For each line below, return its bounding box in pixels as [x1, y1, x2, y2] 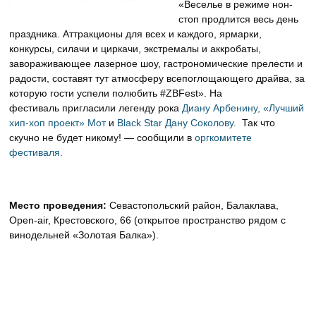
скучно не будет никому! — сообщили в [9, 131, 195, 143]
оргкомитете [195, 131, 253, 143]
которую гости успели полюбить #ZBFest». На [9, 87, 223, 99]
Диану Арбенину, [182, 102, 261, 114]
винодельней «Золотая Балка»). [9, 229, 159, 241]
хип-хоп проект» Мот [9, 116, 109, 128]
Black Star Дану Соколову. [117, 116, 237, 128]
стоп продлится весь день [178, 13, 299, 25]
